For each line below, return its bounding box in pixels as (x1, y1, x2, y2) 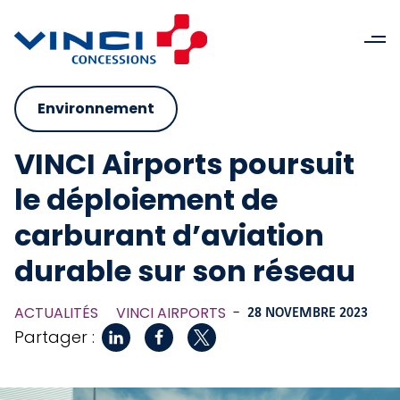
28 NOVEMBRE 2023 (247, 306, 368, 321)
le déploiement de (14, 179, 278, 220)
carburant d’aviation (14, 215, 324, 255)
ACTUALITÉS (14, 303, 98, 323)
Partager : (14, 326, 95, 348)
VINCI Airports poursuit (14, 144, 354, 184)
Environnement (37, 98, 154, 119)
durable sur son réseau (14, 251, 355, 291)
